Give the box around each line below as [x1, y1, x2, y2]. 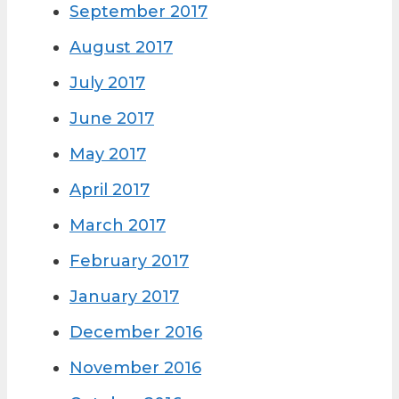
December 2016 [69, 322, 202, 343]
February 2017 [69, 251, 189, 272]
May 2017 [69, 144, 146, 165]
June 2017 [69, 109, 154, 129]
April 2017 [69, 180, 150, 200]
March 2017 [69, 216, 166, 236]
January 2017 [69, 287, 179, 307]
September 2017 [69, 2, 208, 22]
